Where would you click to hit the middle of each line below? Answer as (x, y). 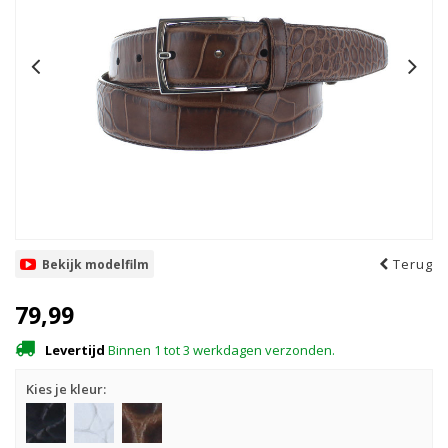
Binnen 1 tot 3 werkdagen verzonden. (220, 350)
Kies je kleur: (66, 389)
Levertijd (75, 350)
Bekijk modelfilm (95, 264)
